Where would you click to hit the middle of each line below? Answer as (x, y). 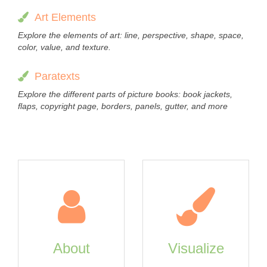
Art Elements (65, 17)
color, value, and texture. (64, 47)
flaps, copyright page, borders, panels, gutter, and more (123, 106)
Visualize (196, 248)
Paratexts (57, 76)
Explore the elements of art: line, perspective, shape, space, (131, 35)
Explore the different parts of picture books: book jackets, (125, 94)
